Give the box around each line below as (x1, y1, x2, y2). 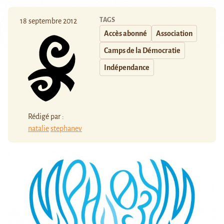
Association (156, 29, 192, 38)
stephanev (50, 124, 82, 132)
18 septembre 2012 (20, 17, 77, 25)
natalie (28, 124, 49, 132)
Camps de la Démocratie (104, 46, 180, 55)
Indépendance (104, 63, 149, 72)
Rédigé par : (28, 112, 64, 120)
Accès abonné (104, 29, 147, 38)
